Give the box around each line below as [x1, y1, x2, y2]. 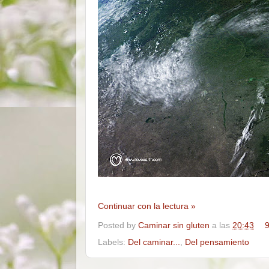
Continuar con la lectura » [98, 202, 196, 211]
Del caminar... [128, 237, 180, 247]
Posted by [98, 220, 138, 230]
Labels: [98, 237, 128, 247]
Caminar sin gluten [138, 220, 210, 230]
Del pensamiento [185, 237, 249, 247]
